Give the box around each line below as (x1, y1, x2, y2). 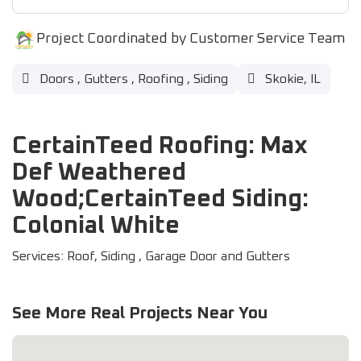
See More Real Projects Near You (12, 305, 268, 322)
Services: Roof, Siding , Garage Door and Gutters (12, 250, 290, 263)
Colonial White (12, 214, 180, 238)
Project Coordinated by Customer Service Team (36, 31, 345, 46)
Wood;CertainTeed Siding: (12, 187, 309, 211)
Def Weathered (12, 160, 186, 185)
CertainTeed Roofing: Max (12, 134, 308, 158)
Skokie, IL (262, 73, 321, 85)
